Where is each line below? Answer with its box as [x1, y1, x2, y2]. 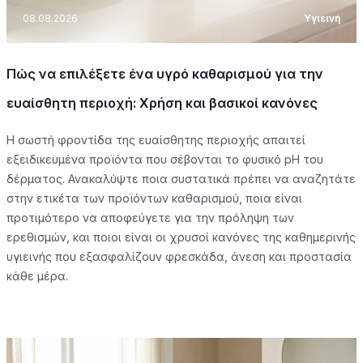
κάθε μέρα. [6, 268, 68, 283]
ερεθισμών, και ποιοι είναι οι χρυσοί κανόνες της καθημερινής [6, 229, 356, 244]
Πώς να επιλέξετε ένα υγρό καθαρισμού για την [6, 65, 323, 82]
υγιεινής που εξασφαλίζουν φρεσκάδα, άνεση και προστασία [6, 249, 352, 263]
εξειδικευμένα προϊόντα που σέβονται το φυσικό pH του [6, 152, 323, 166]
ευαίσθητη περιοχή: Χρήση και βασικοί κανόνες [6, 94, 318, 111]
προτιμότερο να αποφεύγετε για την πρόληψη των [6, 210, 294, 224]
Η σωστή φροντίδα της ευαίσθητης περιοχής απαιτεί [6, 132, 305, 147]
